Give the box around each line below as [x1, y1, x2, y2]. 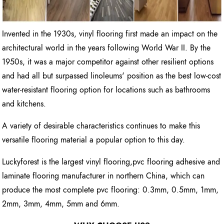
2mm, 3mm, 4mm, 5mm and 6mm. [2, 198, 120, 210]
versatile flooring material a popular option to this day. [2, 134, 185, 146]
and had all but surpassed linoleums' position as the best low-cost [2, 70, 221, 82]
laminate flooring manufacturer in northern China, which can [2, 170, 205, 182]
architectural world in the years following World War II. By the [2, 42, 211, 54]
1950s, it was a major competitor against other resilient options [2, 56, 214, 68]
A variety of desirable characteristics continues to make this [2, 120, 200, 132]
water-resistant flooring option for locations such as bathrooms [2, 84, 210, 96]
